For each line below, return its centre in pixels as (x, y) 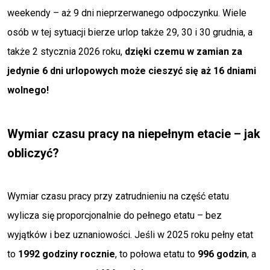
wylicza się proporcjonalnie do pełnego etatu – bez (115, 215)
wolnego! (28, 90)
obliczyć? (33, 153)
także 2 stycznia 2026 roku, (66, 52)
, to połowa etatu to (156, 254)
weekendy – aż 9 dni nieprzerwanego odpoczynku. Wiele (127, 13)
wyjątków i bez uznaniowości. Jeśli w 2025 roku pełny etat (130, 235)
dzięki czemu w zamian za (184, 52)
